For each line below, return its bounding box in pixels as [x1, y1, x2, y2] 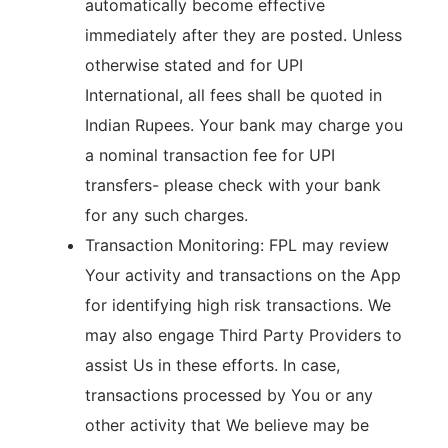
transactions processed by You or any [85, 385, 373, 405]
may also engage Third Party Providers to [85, 325, 402, 345]
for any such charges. [85, 205, 248, 225]
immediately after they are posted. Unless [85, 25, 402, 45]
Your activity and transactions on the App [85, 265, 401, 285]
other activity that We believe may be [85, 415, 369, 435]
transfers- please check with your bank [85, 175, 381, 195]
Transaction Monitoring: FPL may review [85, 235, 389, 255]
